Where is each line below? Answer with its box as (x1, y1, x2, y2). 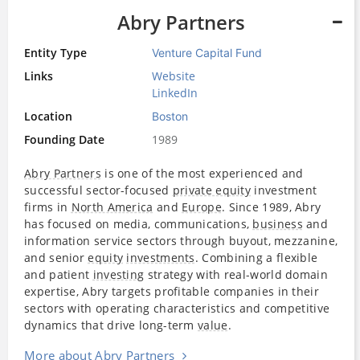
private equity (172, 182, 252, 198)
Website (152, 67, 196, 84)
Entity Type (24, 44, 87, 60)
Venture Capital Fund (152, 45, 263, 59)
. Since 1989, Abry (221, 198, 321, 215)
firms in (24, 198, 72, 215)
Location (24, 108, 72, 124)
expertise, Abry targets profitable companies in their (24, 283, 319, 299)
